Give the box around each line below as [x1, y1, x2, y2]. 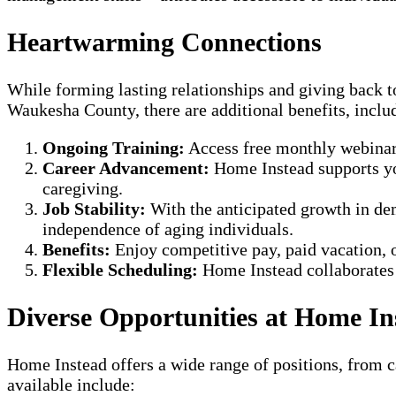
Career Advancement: [42, 158, 209, 179]
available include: [7, 374, 135, 394]
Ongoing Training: [42, 138, 185, 158]
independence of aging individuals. [42, 219, 293, 240]
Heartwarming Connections [7, 27, 322, 57]
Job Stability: [42, 199, 146, 219]
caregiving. [42, 179, 123, 199]
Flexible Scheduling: [42, 260, 198, 280]
